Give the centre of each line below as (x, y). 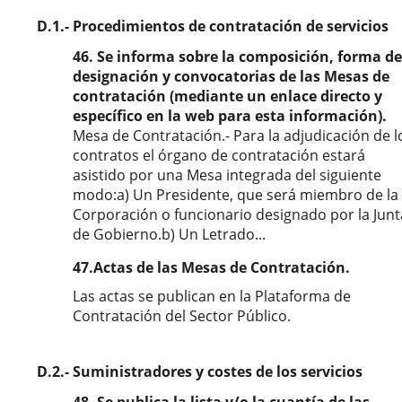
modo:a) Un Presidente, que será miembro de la (236, 195)
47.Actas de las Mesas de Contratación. (211, 267)
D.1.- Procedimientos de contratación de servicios (213, 26)
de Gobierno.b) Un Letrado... (169, 234)
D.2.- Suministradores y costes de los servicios (200, 371)
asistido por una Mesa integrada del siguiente (227, 175)
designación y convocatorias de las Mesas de (231, 76)
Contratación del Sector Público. (182, 316)
